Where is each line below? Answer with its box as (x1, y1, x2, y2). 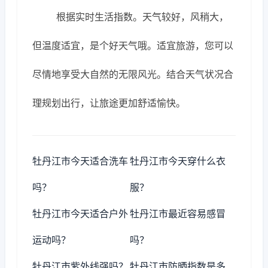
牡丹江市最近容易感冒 (130, 208, 226, 220)
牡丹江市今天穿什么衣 (130, 155, 226, 167)
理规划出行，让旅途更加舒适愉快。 (32, 97, 185, 109)
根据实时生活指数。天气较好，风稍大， (56, 11, 229, 23)
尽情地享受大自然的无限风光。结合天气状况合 (32, 68, 233, 80)
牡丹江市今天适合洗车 (32, 155, 128, 167)
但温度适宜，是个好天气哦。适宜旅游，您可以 (32, 39, 233, 51)
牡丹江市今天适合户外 (32, 208, 128, 220)
